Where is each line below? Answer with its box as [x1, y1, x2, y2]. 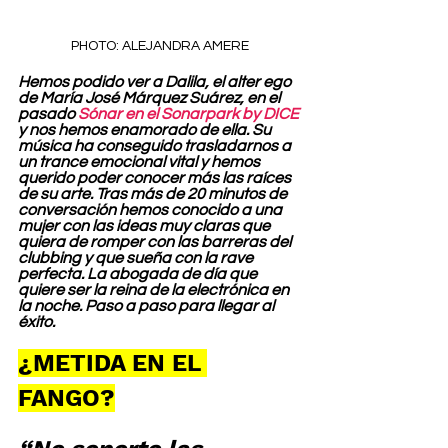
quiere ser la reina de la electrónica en [18, 281, 292, 298]
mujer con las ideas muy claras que [18, 217, 273, 234]
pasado [18, 105, 78, 122]
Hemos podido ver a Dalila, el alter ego [18, 73, 294, 90]
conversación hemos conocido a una [18, 201, 285, 218]
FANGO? [18, 383, 115, 412]
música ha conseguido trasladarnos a [18, 137, 294, 154]
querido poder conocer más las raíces [18, 169, 294, 186]
